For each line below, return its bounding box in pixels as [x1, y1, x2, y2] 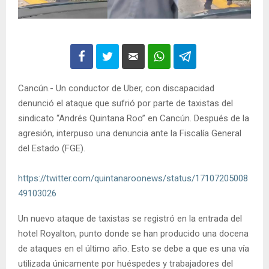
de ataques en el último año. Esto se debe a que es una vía [18, 243, 249, 255]
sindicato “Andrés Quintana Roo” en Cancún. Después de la [18, 113, 249, 124]
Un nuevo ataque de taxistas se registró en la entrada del [18, 213, 242, 225]
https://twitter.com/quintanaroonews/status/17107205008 [18, 173, 248, 184]
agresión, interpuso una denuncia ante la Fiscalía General [18, 128, 241, 139]
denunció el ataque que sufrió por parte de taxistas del [18, 98, 233, 109]
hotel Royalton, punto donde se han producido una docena [18, 228, 249, 240]
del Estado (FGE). [18, 143, 85, 154]
